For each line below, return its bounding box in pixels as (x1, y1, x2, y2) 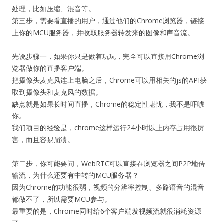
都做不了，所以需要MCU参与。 (12, 194, 111, 204)
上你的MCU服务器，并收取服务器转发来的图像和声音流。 (12, 28, 194, 37)
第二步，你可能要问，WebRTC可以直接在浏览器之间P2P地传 (12, 159, 205, 168)
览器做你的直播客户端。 (12, 63, 88, 73)
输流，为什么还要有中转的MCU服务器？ (12, 170, 139, 180)
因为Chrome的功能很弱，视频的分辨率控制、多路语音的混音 (12, 182, 204, 192)
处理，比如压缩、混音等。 (12, 4, 95, 13)
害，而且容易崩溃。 (12, 135, 74, 144)
